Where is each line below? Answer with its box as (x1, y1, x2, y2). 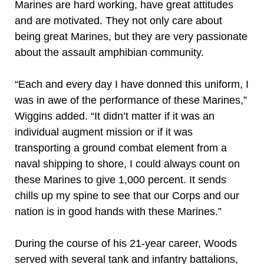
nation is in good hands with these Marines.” (15, 206, 222, 217)
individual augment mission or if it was (15, 126, 193, 138)
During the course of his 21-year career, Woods (15, 237, 237, 249)
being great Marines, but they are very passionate (15, 31, 247, 42)
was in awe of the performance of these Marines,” (15, 94, 247, 106)
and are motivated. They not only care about (15, 15, 222, 27)
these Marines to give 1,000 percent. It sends (15, 174, 226, 186)
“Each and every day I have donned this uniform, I (15, 78, 249, 90)
